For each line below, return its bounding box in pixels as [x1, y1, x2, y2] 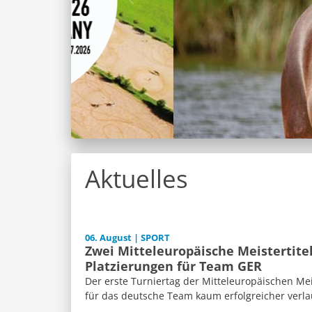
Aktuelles [85, 162, 188, 195]
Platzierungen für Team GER [85, 258, 262, 274]
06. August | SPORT [85, 232, 170, 244]
